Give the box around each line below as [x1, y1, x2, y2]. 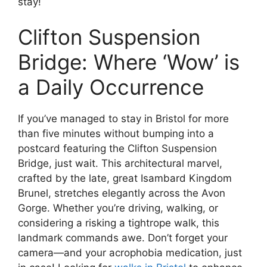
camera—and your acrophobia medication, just [18, 247, 242, 259]
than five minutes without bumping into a [18, 128, 214, 140]
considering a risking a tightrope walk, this [18, 217, 219, 229]
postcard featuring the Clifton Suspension [18, 142, 217, 155]
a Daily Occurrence [18, 74, 204, 100]
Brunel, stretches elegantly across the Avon [18, 187, 225, 200]
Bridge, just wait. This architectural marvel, [18, 157, 222, 170]
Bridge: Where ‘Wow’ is [18, 49, 240, 75]
